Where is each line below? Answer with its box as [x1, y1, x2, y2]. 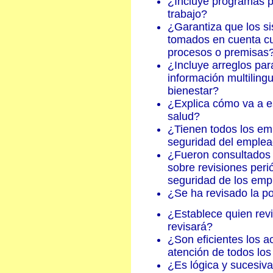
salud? [168, 110, 200, 122]
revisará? [168, 221, 213, 233]
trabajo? [168, 8, 207, 20]
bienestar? [168, 85, 219, 97]
